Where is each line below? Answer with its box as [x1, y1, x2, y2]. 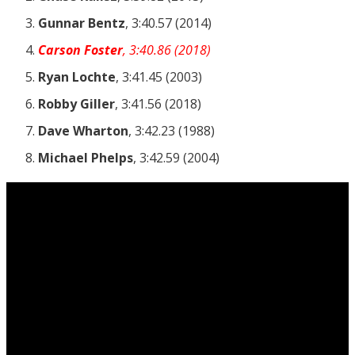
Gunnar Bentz [38, 13, 125, 32]
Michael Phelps [38, 148, 133, 166]
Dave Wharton [38, 121, 128, 139]
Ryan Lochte [38, 67, 116, 86]
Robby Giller [38, 94, 115, 113]
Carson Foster [38, 40, 123, 59]
